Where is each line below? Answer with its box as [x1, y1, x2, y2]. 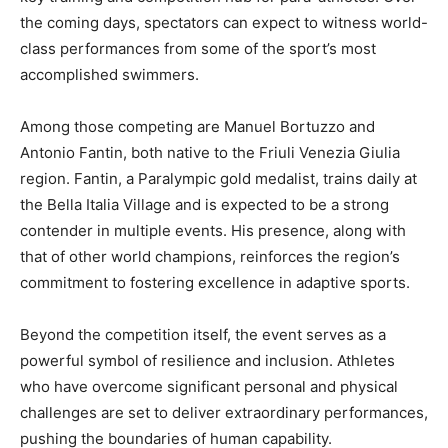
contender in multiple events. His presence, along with [20, 220, 406, 240]
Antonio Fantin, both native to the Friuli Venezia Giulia [20, 142, 400, 162]
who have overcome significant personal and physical [20, 376, 398, 396]
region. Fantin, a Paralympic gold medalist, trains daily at [20, 168, 417, 188]
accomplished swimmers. [20, 64, 199, 84]
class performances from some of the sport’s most [20, 38, 376, 58]
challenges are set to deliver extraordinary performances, [20, 402, 428, 422]
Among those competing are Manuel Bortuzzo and [20, 116, 375, 136]
